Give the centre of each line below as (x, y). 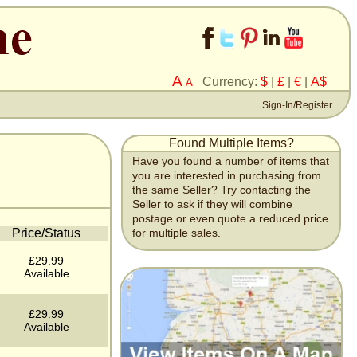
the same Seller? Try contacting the (222, 190)
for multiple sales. (177, 233)
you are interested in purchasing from (227, 176)
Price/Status (46, 233)
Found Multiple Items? (231, 143)
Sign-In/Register (296, 105)
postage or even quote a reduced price (230, 219)
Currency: (227, 82)
